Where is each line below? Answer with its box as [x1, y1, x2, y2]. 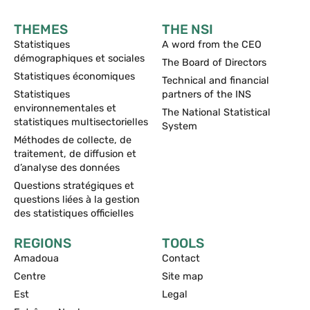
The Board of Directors [162, 56, 266, 69]
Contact [162, 252, 200, 264]
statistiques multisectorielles [14, 116, 148, 128]
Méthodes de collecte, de [14, 134, 131, 146]
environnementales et [14, 102, 116, 114]
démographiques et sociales [14, 52, 145, 64]
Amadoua [14, 252, 59, 264]
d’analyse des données [14, 161, 120, 174]
